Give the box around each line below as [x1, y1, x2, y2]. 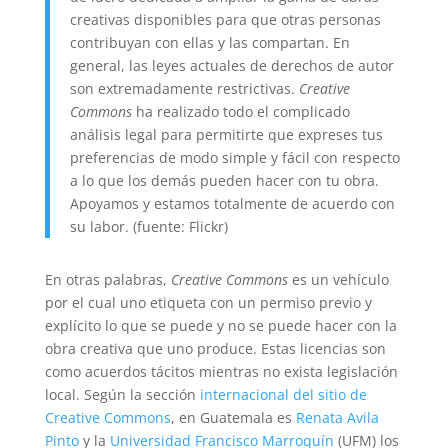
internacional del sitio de [199, 385, 367, 405]
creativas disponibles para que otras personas [69, 10, 381, 30]
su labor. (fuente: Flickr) [69, 217, 228, 237]
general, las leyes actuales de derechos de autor [69, 56, 394, 76]
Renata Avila [295, 408, 379, 428]
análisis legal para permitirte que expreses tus [69, 125, 383, 145]
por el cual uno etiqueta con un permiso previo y [44, 293, 372, 313]
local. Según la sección [44, 385, 200, 405]
